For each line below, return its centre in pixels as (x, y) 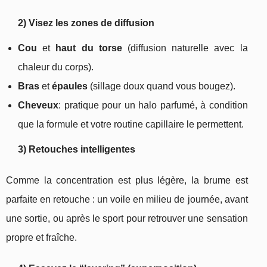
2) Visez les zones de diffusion (86, 23)
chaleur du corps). (56, 67)
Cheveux (38, 105)
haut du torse (89, 48)
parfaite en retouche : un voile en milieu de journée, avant (127, 200)
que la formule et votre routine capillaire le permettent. (131, 125)
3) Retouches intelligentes (77, 150)
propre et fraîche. (41, 238)
